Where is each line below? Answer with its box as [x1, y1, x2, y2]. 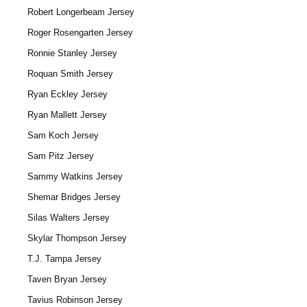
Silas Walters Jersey [27, 212, 110, 223]
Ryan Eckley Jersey [27, 89, 108, 99]
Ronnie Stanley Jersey [27, 48, 117, 58]
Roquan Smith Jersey [27, 69, 113, 79]
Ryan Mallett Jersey [27, 110, 107, 120]
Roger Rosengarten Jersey [27, 27, 133, 38]
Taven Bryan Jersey [27, 274, 107, 284]
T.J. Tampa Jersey [27, 254, 101, 264]
